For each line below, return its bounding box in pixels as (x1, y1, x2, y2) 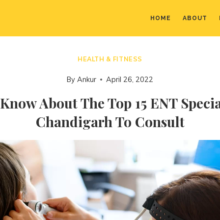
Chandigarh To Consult (35, 112, 185, 131)
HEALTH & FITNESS (77, 55, 143, 63)
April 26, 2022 (106, 75, 153, 84)
